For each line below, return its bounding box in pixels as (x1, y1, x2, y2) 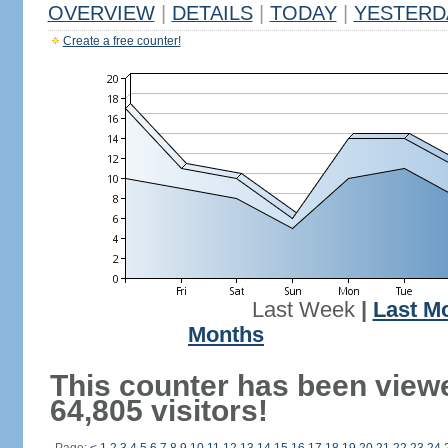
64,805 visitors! (49, 394, 268, 427)
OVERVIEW (47, 2, 155, 24)
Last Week (251, 298, 355, 322)
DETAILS (171, 2, 253, 24)
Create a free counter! (62, 34, 181, 48)
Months (188, 323, 264, 347)
